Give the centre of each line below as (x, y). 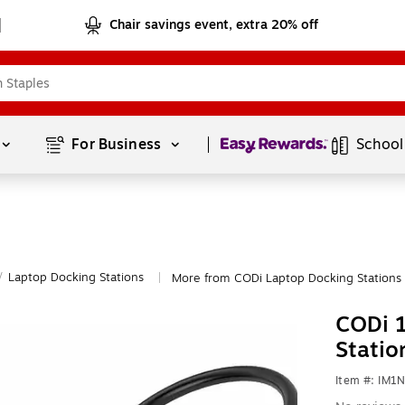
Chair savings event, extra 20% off (214, 25)
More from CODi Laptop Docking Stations (287, 278)
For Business (118, 145)
